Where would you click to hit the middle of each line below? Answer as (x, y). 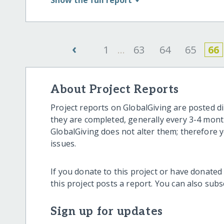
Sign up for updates (107, 212)
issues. (63, 144)
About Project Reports (115, 89)
